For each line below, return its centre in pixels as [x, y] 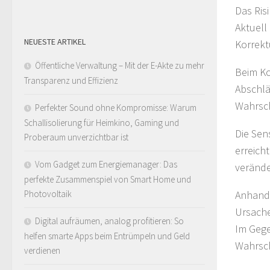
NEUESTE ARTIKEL [55, 42]
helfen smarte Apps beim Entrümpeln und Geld [107, 236]
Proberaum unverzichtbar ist [76, 137]
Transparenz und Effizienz [71, 81]
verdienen [42, 251]
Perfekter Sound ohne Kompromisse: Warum [116, 108]
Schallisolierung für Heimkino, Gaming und [102, 123]
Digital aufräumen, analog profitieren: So [109, 221]
